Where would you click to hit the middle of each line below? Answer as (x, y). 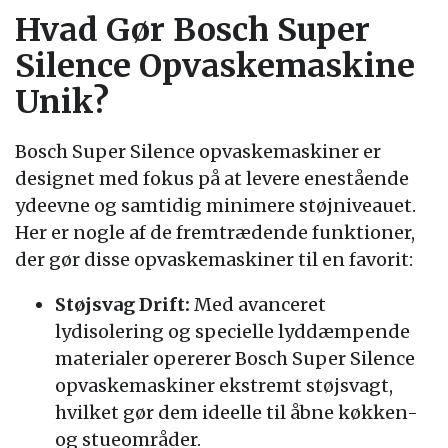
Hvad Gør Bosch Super (192, 30)
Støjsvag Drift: (122, 304)
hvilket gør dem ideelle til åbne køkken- (236, 412)
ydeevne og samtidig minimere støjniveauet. (215, 205)
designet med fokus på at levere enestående (212, 178)
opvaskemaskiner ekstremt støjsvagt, (224, 385)
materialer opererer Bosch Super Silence (235, 358)
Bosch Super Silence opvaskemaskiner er (198, 151)
